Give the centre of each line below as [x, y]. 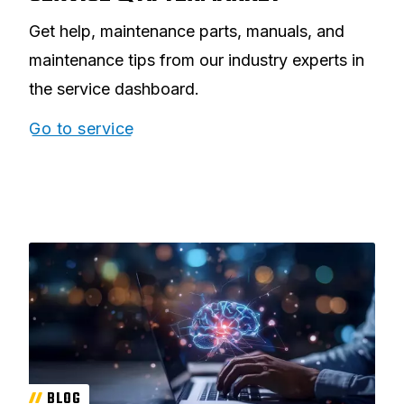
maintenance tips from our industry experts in [197, 60]
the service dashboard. [114, 89]
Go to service [82, 129]
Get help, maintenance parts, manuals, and [187, 32]
